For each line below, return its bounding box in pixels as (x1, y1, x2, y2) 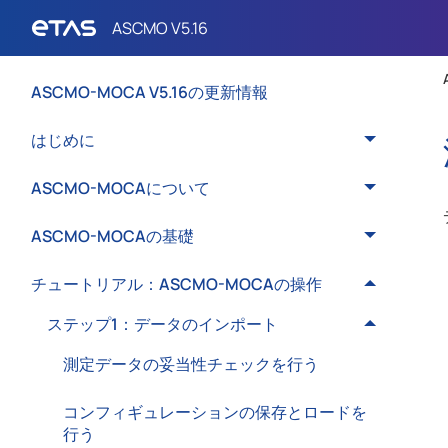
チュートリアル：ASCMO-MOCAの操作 (31, 273, 322, 295)
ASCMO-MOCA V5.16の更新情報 (31, 81, 268, 103)
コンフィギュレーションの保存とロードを (63, 401, 367, 423)
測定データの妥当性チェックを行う (63, 353, 319, 375)
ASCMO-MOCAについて (31, 177, 210, 199)
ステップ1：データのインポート (47, 313, 278, 335)
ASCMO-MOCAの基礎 (31, 225, 194, 247)
